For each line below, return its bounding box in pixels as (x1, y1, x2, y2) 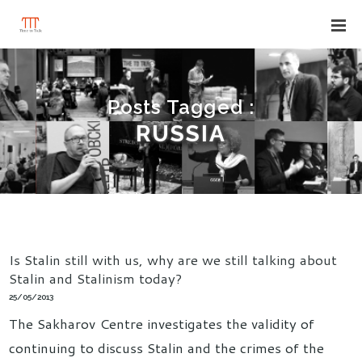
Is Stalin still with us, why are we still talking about (9, 250, 338, 269)
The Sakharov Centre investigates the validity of (9, 314, 315, 334)
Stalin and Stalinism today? (9, 268, 183, 288)
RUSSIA (136, 120, 226, 147)
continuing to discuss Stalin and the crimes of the (9, 338, 325, 358)
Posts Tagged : (107, 95, 255, 119)
